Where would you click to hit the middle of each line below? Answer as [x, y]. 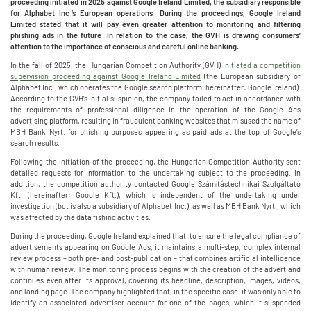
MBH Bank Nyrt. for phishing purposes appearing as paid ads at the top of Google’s [155, 132]
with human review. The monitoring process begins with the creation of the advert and [155, 269]
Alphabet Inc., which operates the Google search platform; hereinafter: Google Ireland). [155, 87]
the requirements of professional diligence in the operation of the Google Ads [155, 109]
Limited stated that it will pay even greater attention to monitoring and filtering [155, 24]
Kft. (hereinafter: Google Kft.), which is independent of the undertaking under [155, 195]
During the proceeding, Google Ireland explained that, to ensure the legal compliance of [155, 236]
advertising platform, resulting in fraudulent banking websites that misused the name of [155, 120]
